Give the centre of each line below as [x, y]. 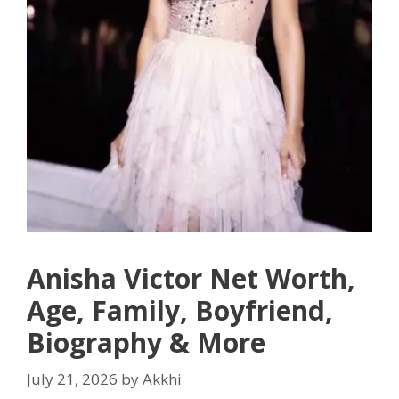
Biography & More [146, 342]
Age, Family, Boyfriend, [180, 310]
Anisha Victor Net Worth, [191, 278]
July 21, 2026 [72, 379]
